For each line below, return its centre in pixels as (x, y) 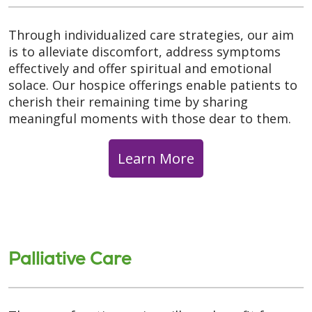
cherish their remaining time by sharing (128, 101)
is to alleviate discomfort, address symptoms (145, 51)
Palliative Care (70, 258)
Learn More (156, 158)
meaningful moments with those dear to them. (150, 118)
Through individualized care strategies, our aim (151, 34)
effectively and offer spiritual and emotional (140, 68)
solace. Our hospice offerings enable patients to (153, 85)
